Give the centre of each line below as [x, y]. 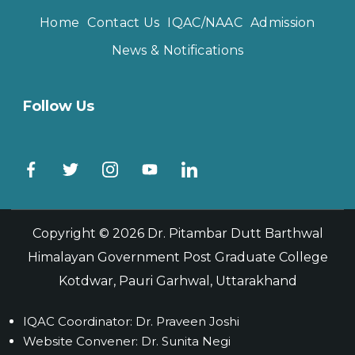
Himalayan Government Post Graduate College [177, 257]
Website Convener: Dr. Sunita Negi [127, 341]
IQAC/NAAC [205, 23]
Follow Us [59, 106]
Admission [283, 23]
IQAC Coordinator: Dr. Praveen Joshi [131, 321]
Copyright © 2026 [90, 233]
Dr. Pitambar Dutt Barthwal [235, 233]
